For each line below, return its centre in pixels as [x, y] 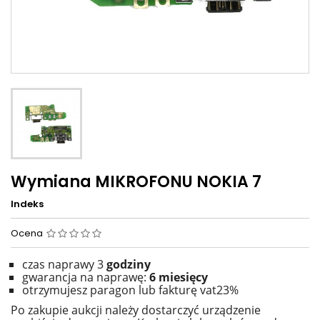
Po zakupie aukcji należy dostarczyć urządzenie [136, 310]
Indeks [27, 204]
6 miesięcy [179, 277]
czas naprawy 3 [63, 265]
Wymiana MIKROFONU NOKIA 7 [136, 182]
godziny [127, 265]
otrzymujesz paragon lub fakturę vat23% [130, 290]
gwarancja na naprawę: [86, 277]
